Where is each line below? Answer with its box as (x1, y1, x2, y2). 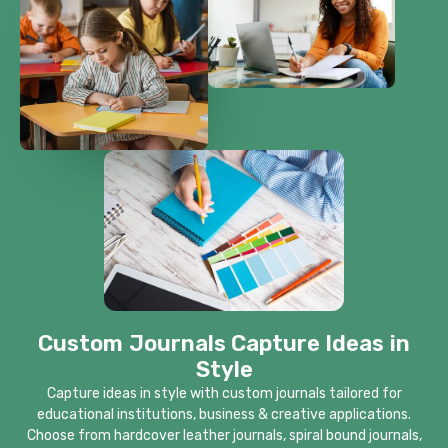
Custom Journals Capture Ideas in (38, 329, 410, 357)
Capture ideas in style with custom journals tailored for (46, 384, 402, 402)
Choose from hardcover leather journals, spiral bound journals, (26, 426, 422, 444)
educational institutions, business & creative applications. (37, 405, 411, 423)
